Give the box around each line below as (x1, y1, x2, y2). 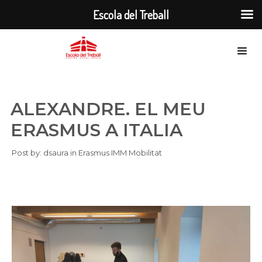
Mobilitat (129, 148, 162, 157)
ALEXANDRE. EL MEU (11, 98, 206, 120)
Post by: (12, 148, 43, 157)
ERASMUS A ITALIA (11, 119, 182, 141)
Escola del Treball (93, 7, 169, 22)
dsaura (43, 148, 68, 157)
